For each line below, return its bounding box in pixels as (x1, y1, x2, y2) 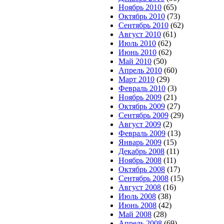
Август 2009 (118, 120, 161, 128)
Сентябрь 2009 (118, 111, 168, 119)
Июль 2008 (118, 192, 156, 200)
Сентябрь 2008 (118, 174, 168, 182)
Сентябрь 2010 (118, 21, 168, 29)
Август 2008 (118, 183, 161, 191)
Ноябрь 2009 (118, 93, 161, 101)
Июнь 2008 (118, 201, 156, 209)
